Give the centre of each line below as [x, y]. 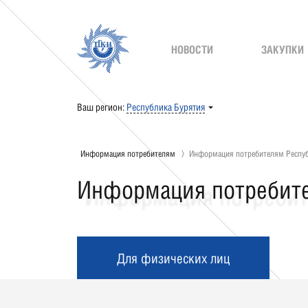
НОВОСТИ [192, 50]
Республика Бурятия [166, 107]
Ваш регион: [101, 107]
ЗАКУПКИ [283, 50]
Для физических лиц [173, 258]
